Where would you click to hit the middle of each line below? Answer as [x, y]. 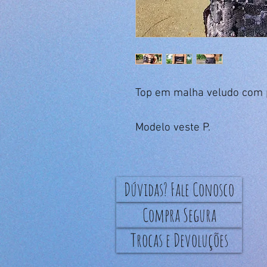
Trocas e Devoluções [179, 240]
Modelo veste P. [173, 128]
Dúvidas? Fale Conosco [179, 189]
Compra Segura [179, 215]
